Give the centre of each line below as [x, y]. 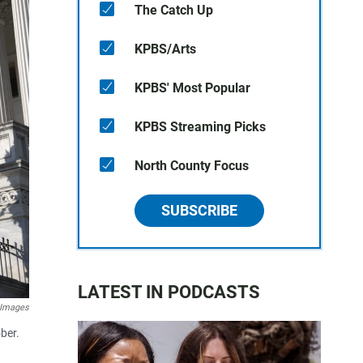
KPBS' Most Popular [192, 88]
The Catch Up [174, 10]
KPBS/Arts [165, 49]
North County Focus [192, 166]
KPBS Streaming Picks [200, 127]
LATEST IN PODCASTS [169, 292]
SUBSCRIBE [199, 210]
